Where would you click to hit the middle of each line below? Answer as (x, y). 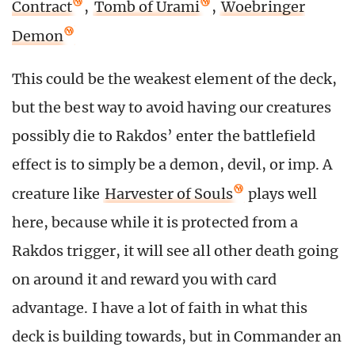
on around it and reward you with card (144, 279)
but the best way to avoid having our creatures (172, 107)
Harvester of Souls (168, 193)
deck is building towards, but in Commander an (177, 336)
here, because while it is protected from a (155, 222)
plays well (281, 193)
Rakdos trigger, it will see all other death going (176, 250)
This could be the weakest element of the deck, (175, 78)
